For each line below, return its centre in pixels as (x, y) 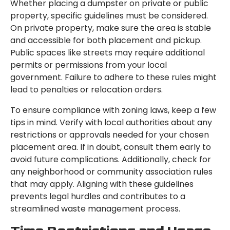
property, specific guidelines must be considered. (109, 16)
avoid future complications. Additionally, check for (111, 160)
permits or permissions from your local (89, 65)
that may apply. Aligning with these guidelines (102, 184)
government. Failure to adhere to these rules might (113, 78)
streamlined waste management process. (95, 209)
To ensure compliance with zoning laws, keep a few (113, 110)
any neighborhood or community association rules (111, 172)
